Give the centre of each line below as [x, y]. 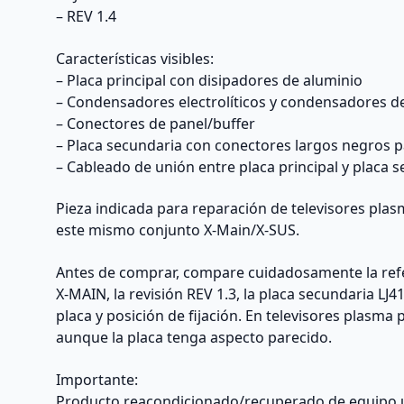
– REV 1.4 [87, 17]
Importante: [97, 379]
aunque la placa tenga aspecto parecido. [194, 338]
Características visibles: [135, 58]
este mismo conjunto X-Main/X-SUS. [178, 230]
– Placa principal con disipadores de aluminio [210, 80]
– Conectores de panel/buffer [156, 123]
